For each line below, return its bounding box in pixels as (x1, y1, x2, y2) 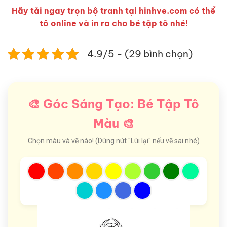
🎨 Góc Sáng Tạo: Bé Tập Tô (28, 96, 199, 112)
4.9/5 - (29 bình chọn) (87, 48, 193, 60)
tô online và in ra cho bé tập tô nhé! (39, 18, 188, 29)
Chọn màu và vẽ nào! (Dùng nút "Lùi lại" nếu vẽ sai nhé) (27, 137, 200, 145)
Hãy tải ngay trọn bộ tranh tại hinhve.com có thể (12, 6, 215, 16)
